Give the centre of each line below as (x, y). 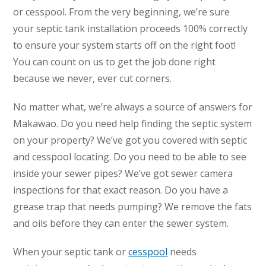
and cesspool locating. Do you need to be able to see (130, 157)
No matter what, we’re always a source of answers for (133, 107)
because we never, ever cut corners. (93, 79)
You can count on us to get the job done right (115, 62)
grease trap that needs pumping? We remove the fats (133, 207)
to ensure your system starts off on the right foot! (125, 45)
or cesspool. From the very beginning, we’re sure (122, 12)
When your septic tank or (71, 252)
